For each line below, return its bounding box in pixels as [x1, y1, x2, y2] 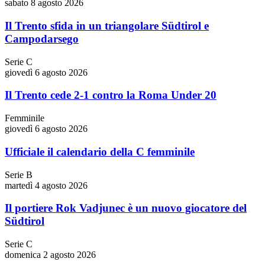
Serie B [5, 169, 33, 180]
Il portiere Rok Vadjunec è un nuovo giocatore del [5, 202, 247, 215]
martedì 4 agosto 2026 [5, 180, 88, 190]
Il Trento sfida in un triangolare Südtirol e [5, 19, 209, 32]
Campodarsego [5, 32, 79, 45]
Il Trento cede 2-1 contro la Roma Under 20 [5, 89, 216, 102]
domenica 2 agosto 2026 [5, 249, 96, 260]
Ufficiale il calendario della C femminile [5, 145, 195, 158]
